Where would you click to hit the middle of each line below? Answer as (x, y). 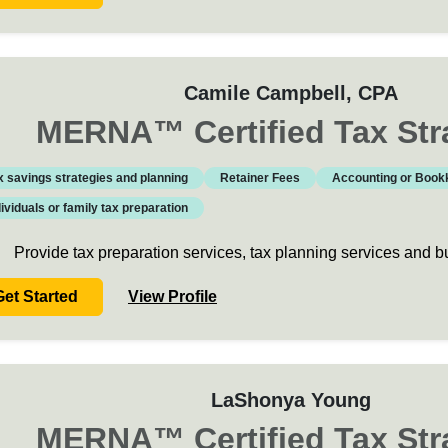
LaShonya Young (290, 400)
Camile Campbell (264, 93)
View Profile (172, 296)
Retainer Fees (259, 178)
